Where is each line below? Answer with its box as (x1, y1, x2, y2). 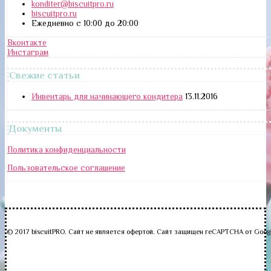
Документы (9, 122, 62, 134)
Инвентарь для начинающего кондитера (31, 91, 183, 102)
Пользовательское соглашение (7, 163, 125, 173)
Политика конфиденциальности (7, 145, 126, 155)
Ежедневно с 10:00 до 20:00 (31, 18, 139, 28)
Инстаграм (7, 47, 48, 57)
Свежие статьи (9, 70, 80, 82)
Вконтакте (7, 37, 47, 47)
